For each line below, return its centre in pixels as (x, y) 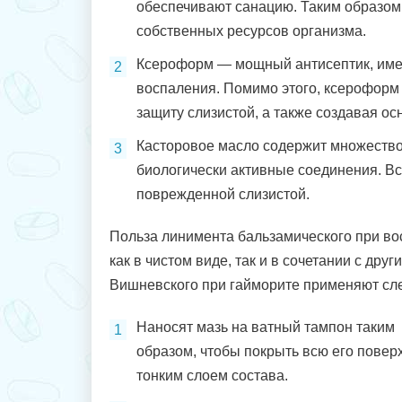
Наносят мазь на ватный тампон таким (266, 327)
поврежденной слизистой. (223, 194)
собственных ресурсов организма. (251, 31)
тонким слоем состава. (212, 376)
